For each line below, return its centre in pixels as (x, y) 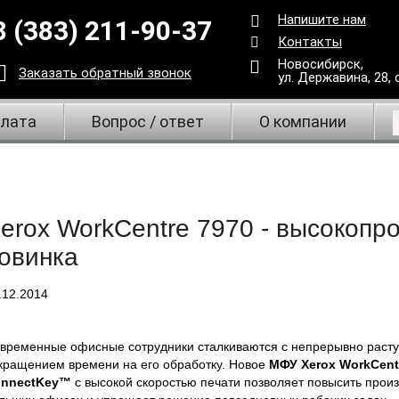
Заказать (50, 73)
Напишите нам (322, 20)
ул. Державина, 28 (333, 77)
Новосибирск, (321, 64)
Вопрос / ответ (148, 122)
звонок (169, 73)
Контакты (310, 42)
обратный (114, 73)
